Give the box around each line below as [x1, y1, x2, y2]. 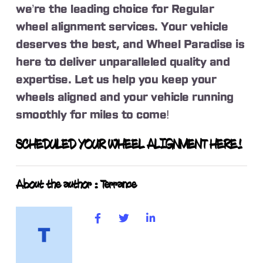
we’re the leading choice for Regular [16, 3, 214, 15]
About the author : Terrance [16, 178, 137, 192]
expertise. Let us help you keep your [16, 73, 217, 86]
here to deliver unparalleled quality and [16, 56, 230, 68]
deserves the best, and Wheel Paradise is [16, 38, 245, 50]
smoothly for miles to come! [16, 109, 170, 121]
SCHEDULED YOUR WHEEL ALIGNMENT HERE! [16, 137, 243, 152]
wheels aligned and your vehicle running [16, 91, 234, 103]
